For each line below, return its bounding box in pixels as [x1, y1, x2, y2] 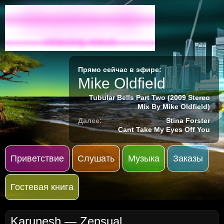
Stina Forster [166, 116, 210, 124]
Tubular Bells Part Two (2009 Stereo [89, 93, 210, 101]
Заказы [173, 153, 203, 163]
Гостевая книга [10, 182, 73, 192]
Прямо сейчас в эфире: [78, 65, 161, 73]
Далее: [78, 116, 102, 124]
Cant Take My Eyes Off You [118, 125, 210, 133]
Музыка [128, 153, 159, 163]
